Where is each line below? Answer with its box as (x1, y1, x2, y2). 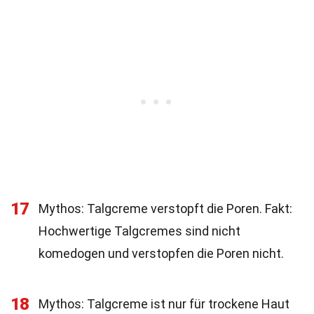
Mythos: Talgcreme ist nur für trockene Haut (39, 296, 289, 311)
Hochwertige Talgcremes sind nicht (39, 224, 240, 238)
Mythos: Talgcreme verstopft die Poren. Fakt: (39, 201, 292, 216)
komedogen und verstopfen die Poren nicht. (39, 246, 284, 261)
